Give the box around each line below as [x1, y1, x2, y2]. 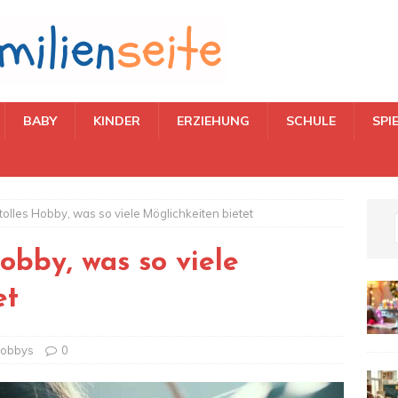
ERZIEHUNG [177, 113, 250, 129]
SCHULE [286, 113, 336, 129]
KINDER [93, 113, 140, 129]
